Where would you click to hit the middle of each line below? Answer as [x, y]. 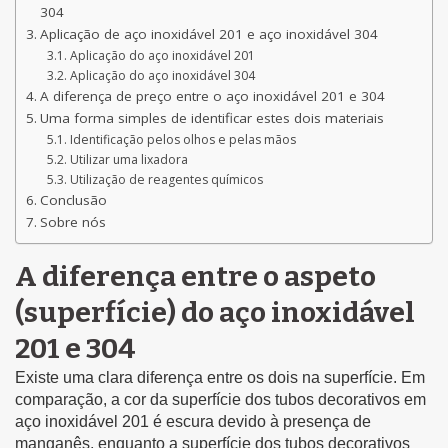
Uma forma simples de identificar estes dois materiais [211, 117]
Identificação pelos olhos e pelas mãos [182, 139]
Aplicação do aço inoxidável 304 [162, 75]
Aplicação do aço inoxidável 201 [162, 55]
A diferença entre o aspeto [195, 276]
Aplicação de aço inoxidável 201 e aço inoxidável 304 [208, 33]
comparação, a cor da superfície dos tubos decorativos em [220, 399]
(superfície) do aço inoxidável [215, 312]
